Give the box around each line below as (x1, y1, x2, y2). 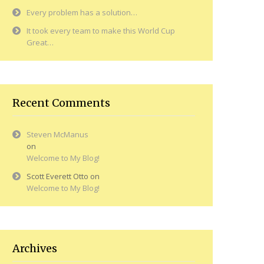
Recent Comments (12, 96, 110, 110)
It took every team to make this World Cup (27, 25, 175, 37)
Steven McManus (27, 129, 88, 140)
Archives (12, 242, 57, 256)
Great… (27, 37, 54, 48)
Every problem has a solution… (27, 7, 137, 18)
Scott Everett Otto (27, 171, 88, 182)
